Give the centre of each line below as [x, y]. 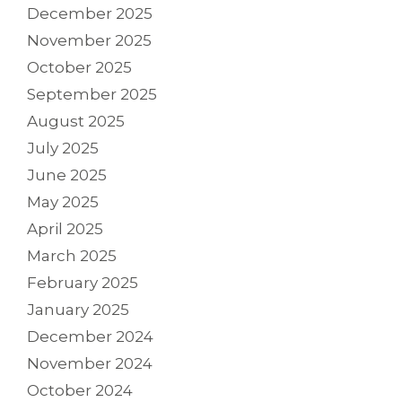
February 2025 [83, 283]
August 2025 [76, 122]
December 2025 [90, 14]
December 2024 [90, 337]
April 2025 [65, 229]
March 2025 [72, 256]
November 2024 [90, 364]
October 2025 [79, 68]
